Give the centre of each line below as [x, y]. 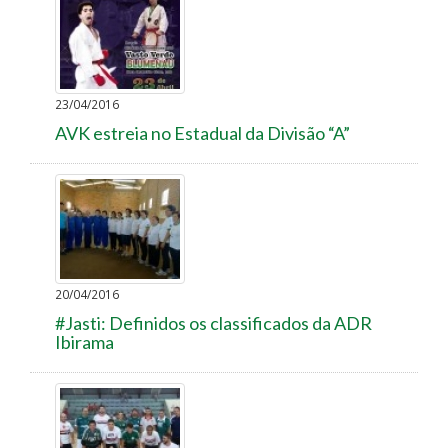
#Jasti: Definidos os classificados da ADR [213, 322]
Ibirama [84, 341]
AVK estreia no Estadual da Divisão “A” [202, 132]
